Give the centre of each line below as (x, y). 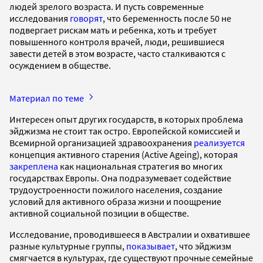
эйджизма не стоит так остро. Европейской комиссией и (125, 131)
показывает (151, 246)
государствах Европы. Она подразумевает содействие (120, 178)
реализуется (219, 143)
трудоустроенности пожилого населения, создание (116, 190)
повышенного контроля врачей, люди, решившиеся (117, 42)
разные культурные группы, (68, 246)
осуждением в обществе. (60, 65)
